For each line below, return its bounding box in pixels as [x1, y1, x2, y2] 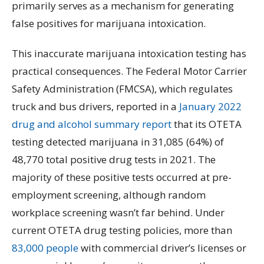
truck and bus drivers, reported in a [12, 100, 179, 114]
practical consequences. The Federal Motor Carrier [12, 64, 247, 78]
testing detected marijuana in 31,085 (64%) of [12, 135, 224, 149]
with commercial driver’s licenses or [78, 241, 246, 255]
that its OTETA [171, 117, 242, 131]
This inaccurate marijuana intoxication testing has [12, 47, 246, 61]
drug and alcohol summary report [12, 117, 171, 131]
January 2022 [179, 100, 242, 114]
